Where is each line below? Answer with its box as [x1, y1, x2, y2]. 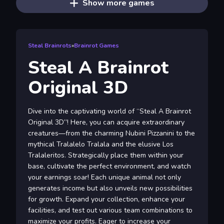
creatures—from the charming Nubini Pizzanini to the [28, 128, 195, 138]
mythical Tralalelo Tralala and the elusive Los [28, 139, 173, 149]
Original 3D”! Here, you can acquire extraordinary [28, 117, 184, 127]
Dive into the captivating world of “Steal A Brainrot [28, 106, 191, 116]
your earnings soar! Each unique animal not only [28, 172, 181, 182]
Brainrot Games [74, 41, 119, 50]
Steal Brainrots [28, 41, 71, 50]
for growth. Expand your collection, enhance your [28, 194, 185, 204]
